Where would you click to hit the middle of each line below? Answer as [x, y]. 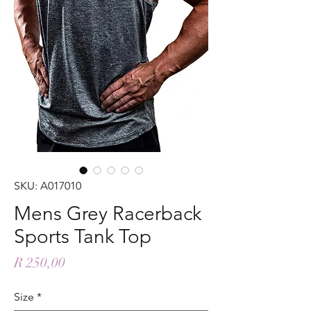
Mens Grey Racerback [108, 213]
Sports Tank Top [83, 236]
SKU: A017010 [48, 185]
